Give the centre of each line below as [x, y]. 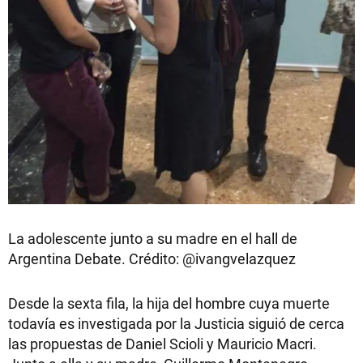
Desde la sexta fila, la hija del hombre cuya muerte [169, 303]
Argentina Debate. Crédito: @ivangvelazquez [152, 258]
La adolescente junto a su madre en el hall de [153, 238]
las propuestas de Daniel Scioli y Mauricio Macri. [162, 343]
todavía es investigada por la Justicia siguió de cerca [176, 323]
